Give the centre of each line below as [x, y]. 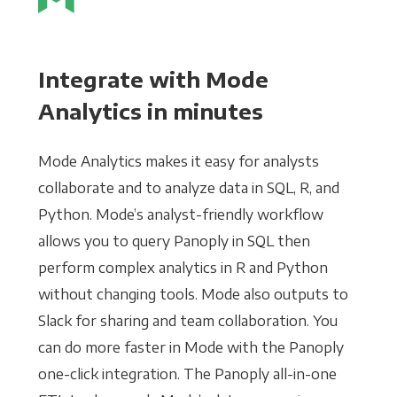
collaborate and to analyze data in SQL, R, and [188, 188]
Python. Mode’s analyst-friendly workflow [180, 215]
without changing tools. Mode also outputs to [193, 295]
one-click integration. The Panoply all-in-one [187, 374]
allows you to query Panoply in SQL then [174, 241]
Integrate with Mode [153, 79]
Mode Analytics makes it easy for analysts [178, 162]
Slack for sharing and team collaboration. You [187, 321]
